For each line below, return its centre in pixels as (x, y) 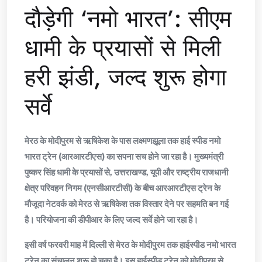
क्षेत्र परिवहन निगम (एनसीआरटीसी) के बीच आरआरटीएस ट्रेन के (123, 188)
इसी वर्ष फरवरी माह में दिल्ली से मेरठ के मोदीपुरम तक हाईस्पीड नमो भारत (130, 245)
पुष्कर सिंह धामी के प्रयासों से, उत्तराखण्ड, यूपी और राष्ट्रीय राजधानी (126, 172)
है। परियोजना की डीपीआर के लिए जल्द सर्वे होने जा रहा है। (111, 220)
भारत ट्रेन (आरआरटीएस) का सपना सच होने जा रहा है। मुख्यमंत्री (124, 156)
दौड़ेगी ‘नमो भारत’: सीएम (128, 19)
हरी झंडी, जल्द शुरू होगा (125, 77)
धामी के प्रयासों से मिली (123, 48)
